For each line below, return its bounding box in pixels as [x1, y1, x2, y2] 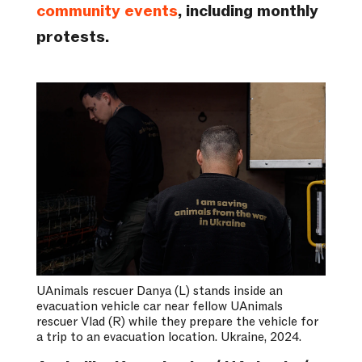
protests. [36, 27, 109, 48]
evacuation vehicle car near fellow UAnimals [36, 298, 283, 315]
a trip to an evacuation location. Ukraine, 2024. [36, 329, 301, 346]
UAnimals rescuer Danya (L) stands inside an [36, 283, 283, 300]
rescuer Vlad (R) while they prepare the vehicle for [36, 314, 318, 330]
